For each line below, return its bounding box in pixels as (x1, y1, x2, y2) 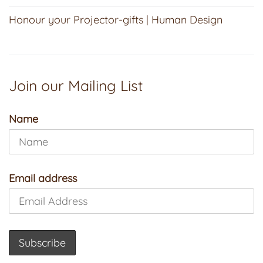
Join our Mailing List (9, 76, 143, 95)
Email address (9, 171, 77, 185)
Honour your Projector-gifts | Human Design (9, 12, 222, 26)
